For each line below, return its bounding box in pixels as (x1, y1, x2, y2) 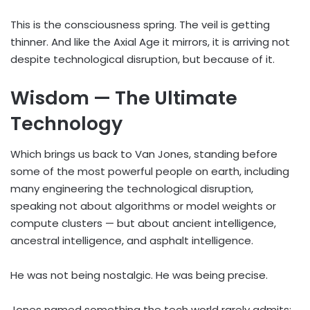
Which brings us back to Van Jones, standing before (10, 147, 277, 162)
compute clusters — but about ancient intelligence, (10, 216, 276, 231)
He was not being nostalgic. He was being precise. (10, 268, 268, 283)
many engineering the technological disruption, (10, 181, 253, 197)
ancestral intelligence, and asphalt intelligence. (10, 233, 253, 248)
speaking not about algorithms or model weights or (10, 199, 276, 214)
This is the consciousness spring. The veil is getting (10, 17, 270, 32)
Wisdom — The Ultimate (10, 84, 237, 111)
